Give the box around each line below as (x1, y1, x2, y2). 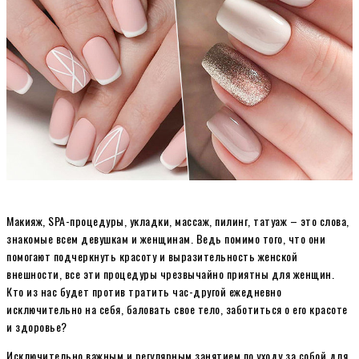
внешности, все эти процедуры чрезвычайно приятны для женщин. (6, 264, 334, 282)
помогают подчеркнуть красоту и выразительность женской (6, 247, 297, 264)
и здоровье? (6, 317, 67, 335)
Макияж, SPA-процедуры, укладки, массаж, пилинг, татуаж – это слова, (6, 212, 349, 229)
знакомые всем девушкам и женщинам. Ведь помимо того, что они (6, 229, 325, 247)
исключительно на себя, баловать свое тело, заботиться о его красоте (6, 300, 348, 317)
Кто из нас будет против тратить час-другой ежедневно (6, 282, 281, 300)
